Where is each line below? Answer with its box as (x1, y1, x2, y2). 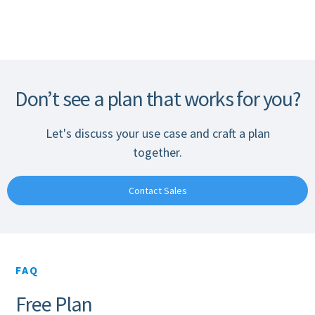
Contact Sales (128, 184, 187, 197)
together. (133, 144, 182, 160)
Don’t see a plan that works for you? (15, 85, 300, 112)
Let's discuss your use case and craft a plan (45, 125, 270, 141)
